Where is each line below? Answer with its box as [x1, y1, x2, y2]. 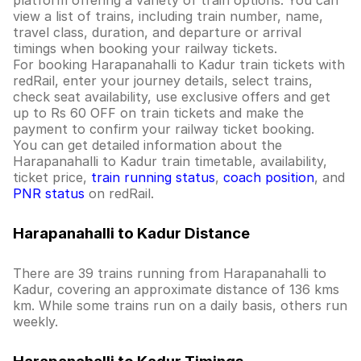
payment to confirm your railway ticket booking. [13, 121, 314, 137]
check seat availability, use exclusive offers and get [13, 89, 330, 105]
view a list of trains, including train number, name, [13, 8, 323, 24]
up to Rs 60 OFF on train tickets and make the [13, 105, 304, 121]
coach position [223, 169, 314, 185]
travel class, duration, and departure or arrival [13, 24, 301, 40]
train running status [91, 169, 215, 185]
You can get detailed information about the [13, 137, 282, 153]
